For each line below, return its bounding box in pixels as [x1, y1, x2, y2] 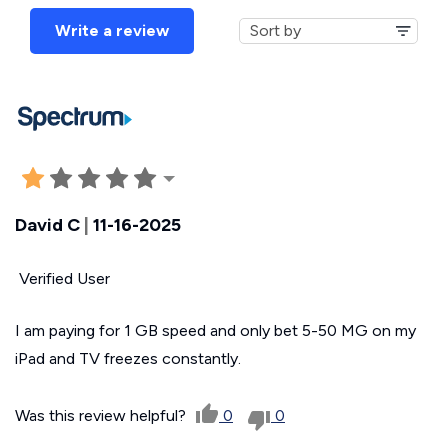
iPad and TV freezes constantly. [15, 348, 241, 368]
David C [15, 213, 80, 236]
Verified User [15, 268, 110, 288]
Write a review [55, 21, 169, 40]
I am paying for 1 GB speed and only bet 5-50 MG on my [15, 320, 416, 340]
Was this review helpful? [15, 405, 190, 425]
